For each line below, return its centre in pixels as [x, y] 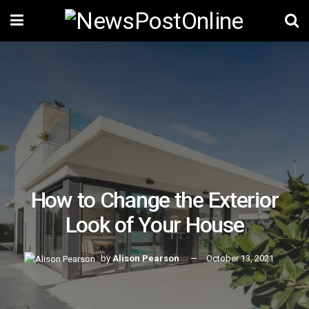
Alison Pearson [146, 259]
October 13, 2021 [240, 259]
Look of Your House [154, 225]
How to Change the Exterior [154, 200]
